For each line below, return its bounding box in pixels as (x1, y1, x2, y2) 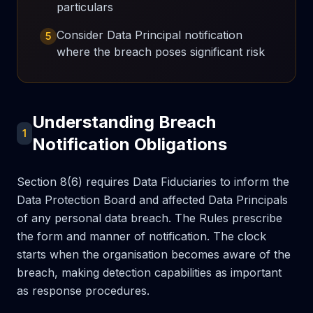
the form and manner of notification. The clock (17, 229, 266, 243)
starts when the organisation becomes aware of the (17, 247, 291, 261)
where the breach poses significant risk (57, 45, 265, 59)
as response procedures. (17, 284, 150, 298)
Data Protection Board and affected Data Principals (17, 193, 288, 207)
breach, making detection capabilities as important (17, 265, 282, 279)
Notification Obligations (32, 134, 228, 154)
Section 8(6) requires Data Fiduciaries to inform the (17, 175, 289, 189)
